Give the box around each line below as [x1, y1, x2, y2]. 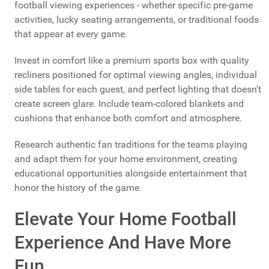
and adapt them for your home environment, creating [14, 153, 237, 165]
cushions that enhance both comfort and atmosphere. [14, 112, 242, 124]
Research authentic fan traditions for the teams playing [14, 138, 247, 150]
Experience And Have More [14, 231, 231, 253]
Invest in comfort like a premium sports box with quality [14, 54, 249, 66]
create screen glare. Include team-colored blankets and [14, 97, 244, 109]
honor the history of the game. [14, 181, 142, 193]
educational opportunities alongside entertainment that [14, 167, 247, 179]
